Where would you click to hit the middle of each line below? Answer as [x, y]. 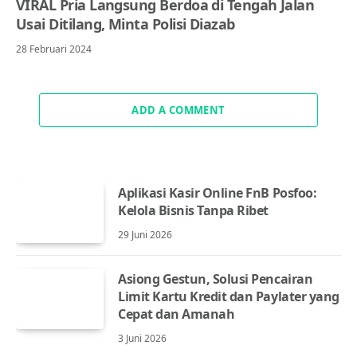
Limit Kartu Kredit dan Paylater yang [229, 296]
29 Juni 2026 [145, 234]
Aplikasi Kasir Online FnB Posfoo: [218, 192]
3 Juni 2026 [142, 338]
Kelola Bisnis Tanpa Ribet [194, 210]
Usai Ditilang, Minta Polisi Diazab [126, 24]
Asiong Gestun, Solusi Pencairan [216, 279]
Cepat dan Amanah [177, 314]
